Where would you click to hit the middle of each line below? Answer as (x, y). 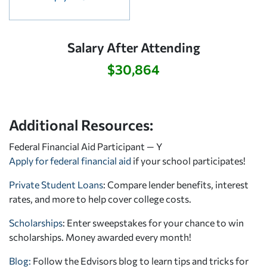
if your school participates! (188, 160)
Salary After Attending (133, 47)
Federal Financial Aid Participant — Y (86, 146)
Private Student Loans (56, 184)
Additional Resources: (81, 124)
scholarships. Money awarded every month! (100, 237)
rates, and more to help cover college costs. (100, 198)
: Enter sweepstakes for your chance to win (153, 222)
